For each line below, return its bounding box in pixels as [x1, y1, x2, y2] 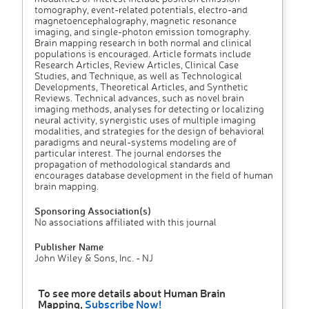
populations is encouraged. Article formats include [34, 48, 251, 60]
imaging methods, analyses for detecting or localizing [34, 103, 264, 115]
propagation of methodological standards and [34, 158, 230, 170]
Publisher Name [34, 240, 103, 254]
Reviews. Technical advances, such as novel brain [34, 92, 244, 104]
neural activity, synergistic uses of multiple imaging [34, 114, 256, 126]
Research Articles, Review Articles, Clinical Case [34, 59, 239, 71]
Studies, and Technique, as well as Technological [34, 70, 242, 82]
